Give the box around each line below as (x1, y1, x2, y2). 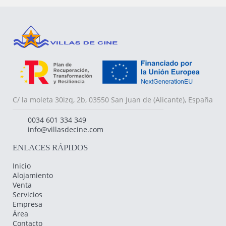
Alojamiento (13, 170, 53, 180)
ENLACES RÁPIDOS (13, 142, 88, 152)
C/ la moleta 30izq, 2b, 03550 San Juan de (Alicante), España (13, 94, 213, 104)
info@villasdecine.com (28, 124, 103, 134)
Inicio (13, 160, 31, 171)
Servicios (13, 189, 42, 199)
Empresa (13, 199, 42, 209)
